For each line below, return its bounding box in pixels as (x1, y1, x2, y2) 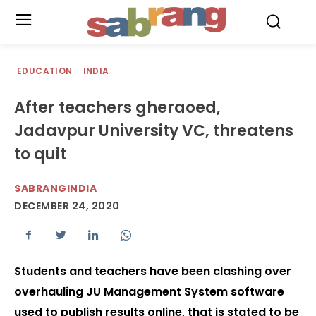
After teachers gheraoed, (14, 97, 221, 119)
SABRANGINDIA (14, 181, 97, 195)
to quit (14, 143, 66, 165)
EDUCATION (17, 65, 73, 77)
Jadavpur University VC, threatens (14, 120, 293, 142)
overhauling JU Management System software (14, 284, 284, 300)
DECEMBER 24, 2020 (14, 199, 120, 214)
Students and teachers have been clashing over (14, 263, 291, 280)
